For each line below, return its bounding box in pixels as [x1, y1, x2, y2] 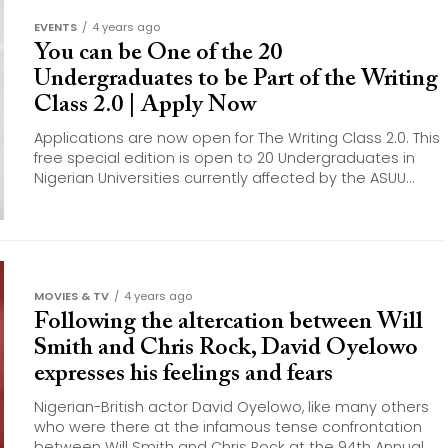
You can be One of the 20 [34, 41, 282, 65]
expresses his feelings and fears [34, 362, 333, 386]
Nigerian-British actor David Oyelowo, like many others [34, 397, 429, 417]
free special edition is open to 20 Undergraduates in [34, 148, 415, 168]
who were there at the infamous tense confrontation [34, 417, 422, 437]
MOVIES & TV [34, 288, 109, 304]
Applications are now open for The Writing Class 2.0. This [34, 128, 440, 148]
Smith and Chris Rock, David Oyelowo [34, 336, 418, 360]
